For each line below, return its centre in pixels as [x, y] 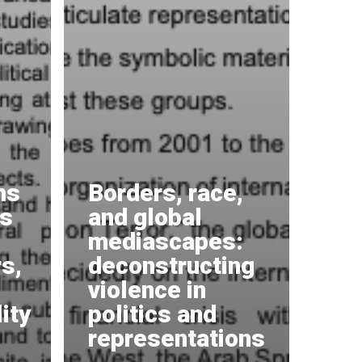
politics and [152, 314]
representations [177, 338]
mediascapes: [166, 241]
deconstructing [171, 265]
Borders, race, [166, 193]
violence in [147, 290]
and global [145, 217]
